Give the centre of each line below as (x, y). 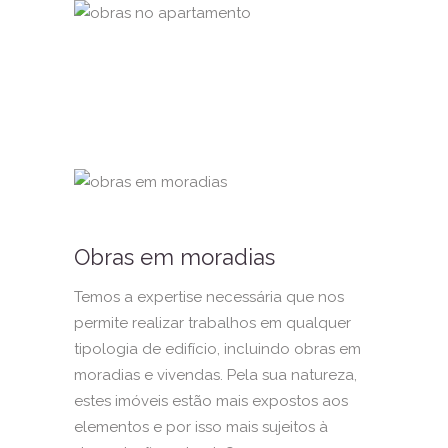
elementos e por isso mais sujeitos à (201, 426)
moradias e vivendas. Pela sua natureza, (215, 374)
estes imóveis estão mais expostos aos (211, 400)
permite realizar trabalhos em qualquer (212, 322)
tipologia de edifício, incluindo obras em (217, 348)
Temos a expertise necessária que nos (209, 296)
